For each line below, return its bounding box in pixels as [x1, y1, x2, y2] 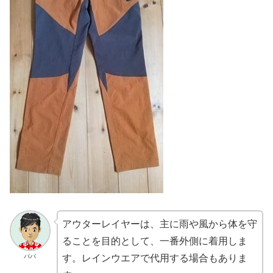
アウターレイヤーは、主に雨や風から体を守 [62, 219, 257, 230]
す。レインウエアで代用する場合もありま [62, 253, 247, 264]
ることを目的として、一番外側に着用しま [62, 236, 247, 247]
